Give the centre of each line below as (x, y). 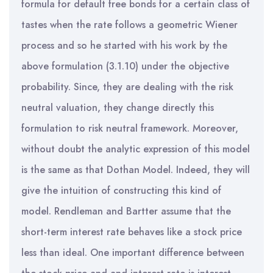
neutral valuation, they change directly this (118, 108)
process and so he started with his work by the (124, 45)
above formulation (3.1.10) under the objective (125, 66)
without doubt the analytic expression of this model (136, 149)
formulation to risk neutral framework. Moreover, (130, 128)
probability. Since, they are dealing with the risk (127, 87)
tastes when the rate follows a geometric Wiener (129, 25)
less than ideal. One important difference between (133, 253)
